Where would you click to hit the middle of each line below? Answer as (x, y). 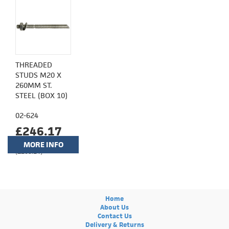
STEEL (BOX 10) (41, 95)
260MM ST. (34, 85)
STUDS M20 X (38, 75)
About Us (114, 207)
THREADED (34, 64)
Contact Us (114, 216)
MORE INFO (43, 144)
